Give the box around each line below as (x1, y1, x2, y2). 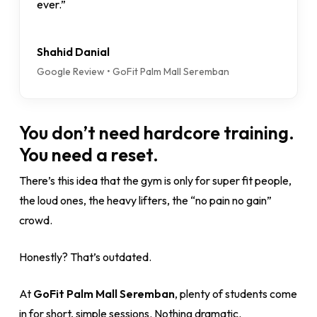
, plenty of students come (174, 287, 297, 301)
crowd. (18, 213, 52, 227)
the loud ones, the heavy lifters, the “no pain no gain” (18, 193, 272, 207)
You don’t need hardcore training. (18, 121, 294, 144)
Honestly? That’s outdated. (18, 250, 151, 264)
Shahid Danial (36, 45, 110, 59)
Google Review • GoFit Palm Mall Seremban (36, 65, 229, 78)
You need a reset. (18, 143, 158, 166)
